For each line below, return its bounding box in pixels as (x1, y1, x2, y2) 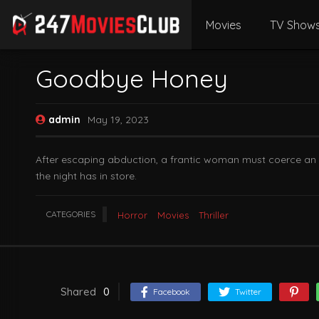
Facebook (153, 286, 190, 297)
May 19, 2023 (88, 113, 149, 126)
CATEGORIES (46, 209, 95, 219)
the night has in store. (36, 169, 137, 182)
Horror (117, 209, 147, 221)
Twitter (235, 286, 261, 297)
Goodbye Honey (36, 63, 228, 94)
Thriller (199, 209, 229, 221)
